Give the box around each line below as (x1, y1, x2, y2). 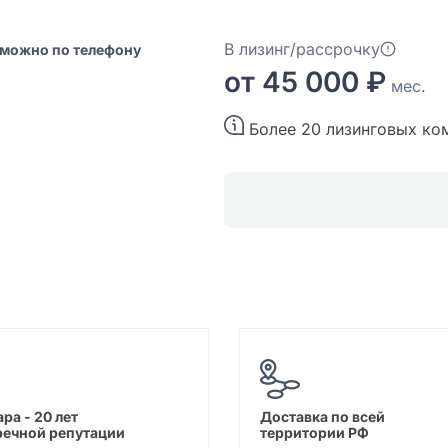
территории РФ (260, 424, 369, 441)
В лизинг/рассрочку (224, 39, 380, 59)
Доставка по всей (260, 408, 396, 425)
